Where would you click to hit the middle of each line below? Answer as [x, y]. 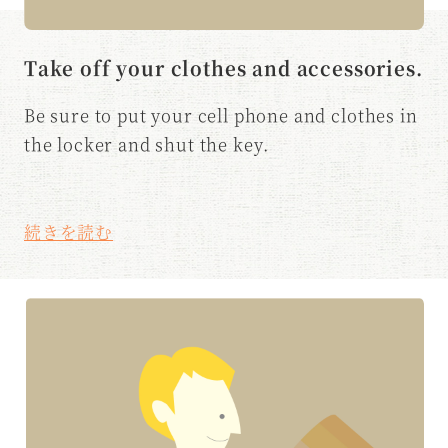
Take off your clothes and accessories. [223, 68]
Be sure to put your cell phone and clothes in [220, 114]
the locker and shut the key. [146, 143]
